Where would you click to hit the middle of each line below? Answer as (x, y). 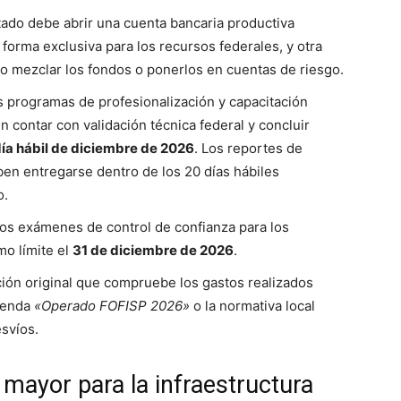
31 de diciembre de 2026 (153, 251)
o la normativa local (252, 306)
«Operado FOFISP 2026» (112, 306)
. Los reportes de (248, 149)
